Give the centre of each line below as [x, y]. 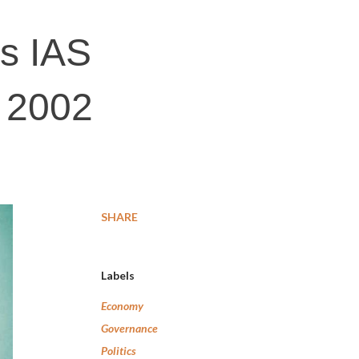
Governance [129, 328]
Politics [119, 351]
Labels [118, 275]
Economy [122, 306]
